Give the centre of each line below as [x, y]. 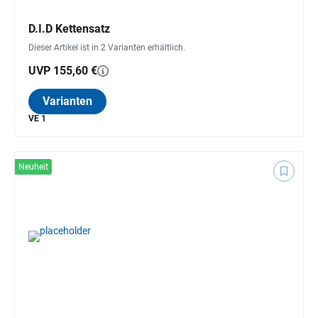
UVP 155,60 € [63, 70]
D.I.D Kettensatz [69, 28]
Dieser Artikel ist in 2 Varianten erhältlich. [107, 47]
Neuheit [33, 166]
